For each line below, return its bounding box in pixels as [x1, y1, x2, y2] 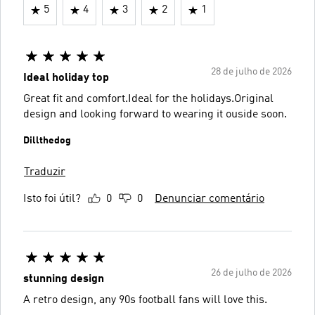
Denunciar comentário [155, 193, 264, 205]
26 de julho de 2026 [211, 268, 292, 278]
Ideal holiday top [23, 72, 109, 84]
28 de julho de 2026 [211, 67, 292, 77]
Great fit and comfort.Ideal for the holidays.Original [23, 94, 274, 105]
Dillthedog [23, 136, 71, 146]
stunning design [23, 274, 104, 285]
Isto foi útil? [23, 193, 81, 205]
